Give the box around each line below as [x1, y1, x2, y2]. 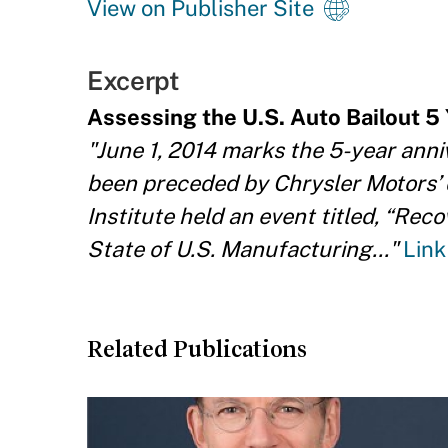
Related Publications [87, 336, 307, 362]
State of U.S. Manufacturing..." [87, 236, 398, 262]
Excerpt [87, 65, 180, 96]
